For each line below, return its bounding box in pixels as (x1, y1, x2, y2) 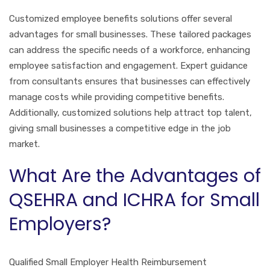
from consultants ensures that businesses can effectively (9, 75, 250, 87)
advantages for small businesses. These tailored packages (9, 28, 251, 40)
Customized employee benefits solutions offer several (9, 13, 232, 24)
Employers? (9, 211, 111, 237)
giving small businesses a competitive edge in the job (9, 122, 231, 134)
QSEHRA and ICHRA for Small (9, 187, 260, 213)
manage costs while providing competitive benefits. (9, 91, 224, 102)
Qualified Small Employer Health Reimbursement (9, 256, 207, 268)
